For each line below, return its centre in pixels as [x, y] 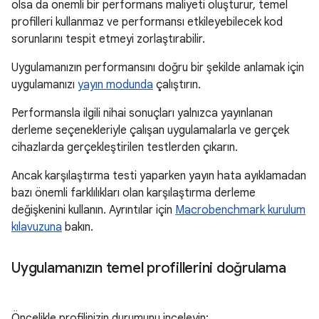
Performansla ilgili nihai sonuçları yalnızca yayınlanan [142, 113]
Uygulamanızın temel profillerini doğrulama [149, 268]
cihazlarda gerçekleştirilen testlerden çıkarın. [125, 147]
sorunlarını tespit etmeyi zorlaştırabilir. [108, 39]
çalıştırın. [177, 85]
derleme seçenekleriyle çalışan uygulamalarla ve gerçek [150, 130]
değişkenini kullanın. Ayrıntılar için [93, 210]
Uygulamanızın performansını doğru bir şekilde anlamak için [158, 68]
